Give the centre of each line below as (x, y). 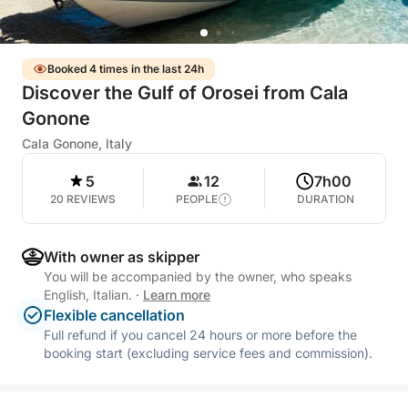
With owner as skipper (122, 257)
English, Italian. (90, 295)
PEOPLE (197, 199)
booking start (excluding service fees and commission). (208, 353)
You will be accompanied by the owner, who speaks (198, 276)
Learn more (177, 295)
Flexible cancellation (114, 315)
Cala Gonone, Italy (77, 143)
